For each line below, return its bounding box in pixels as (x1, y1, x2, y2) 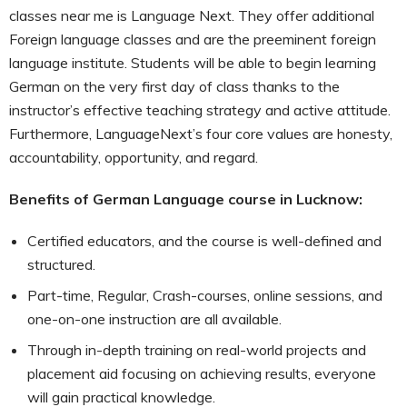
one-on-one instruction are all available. (27, 309, 282, 328)
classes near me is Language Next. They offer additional (9, 5, 374, 25)
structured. (27, 254, 95, 273)
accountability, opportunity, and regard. (9, 147, 258, 166)
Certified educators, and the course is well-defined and (27, 231, 382, 250)
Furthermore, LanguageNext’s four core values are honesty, (9, 124, 392, 143)
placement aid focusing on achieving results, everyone (27, 363, 376, 382)
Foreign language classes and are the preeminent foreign (9, 29, 376, 48)
